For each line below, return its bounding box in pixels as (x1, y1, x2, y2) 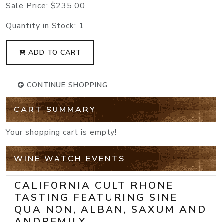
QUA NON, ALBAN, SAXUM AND (14, 203, 207, 217)
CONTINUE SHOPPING (24, 80, 108, 90)
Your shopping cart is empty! (6, 127, 117, 138)
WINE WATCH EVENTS (14, 153, 125, 165)
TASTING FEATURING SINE (14, 191, 178, 205)
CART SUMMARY (14, 104, 96, 115)
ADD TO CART (26, 48, 81, 57)
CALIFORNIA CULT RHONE (14, 179, 174, 193)
